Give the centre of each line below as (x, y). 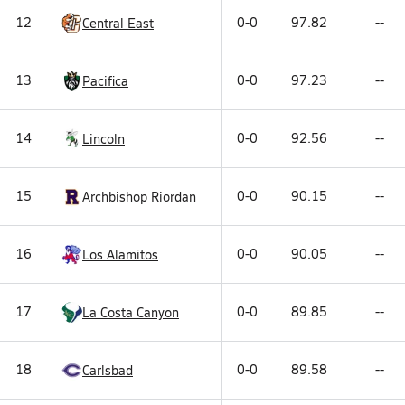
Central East (118, 23)
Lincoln (104, 138)
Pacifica (105, 80)
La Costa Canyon (131, 312)
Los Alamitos (120, 254)
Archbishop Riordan (139, 196)
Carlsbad (108, 370)
